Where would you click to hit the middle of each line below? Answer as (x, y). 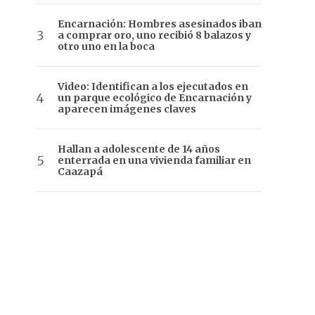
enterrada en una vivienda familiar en (154, 161)
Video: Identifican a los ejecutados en (153, 87)
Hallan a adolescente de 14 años (139, 149)
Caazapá (80, 172)
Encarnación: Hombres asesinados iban (160, 24)
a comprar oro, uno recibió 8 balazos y (154, 36)
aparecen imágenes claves (127, 109)
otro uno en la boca (106, 47)
